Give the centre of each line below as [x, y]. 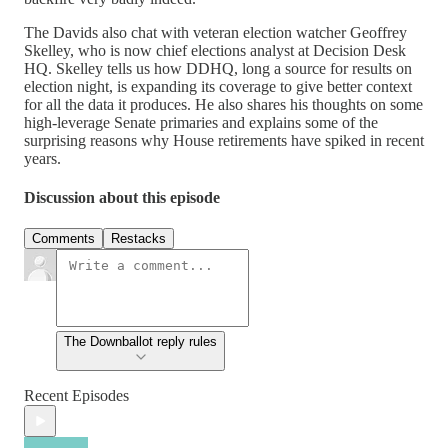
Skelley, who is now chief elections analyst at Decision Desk [215, 50]
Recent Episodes [76, 396]
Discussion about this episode [122, 198]
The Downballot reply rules [140, 342]
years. [42, 158]
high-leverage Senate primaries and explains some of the [201, 122]
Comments [63, 239]
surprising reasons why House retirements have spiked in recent [224, 140]
